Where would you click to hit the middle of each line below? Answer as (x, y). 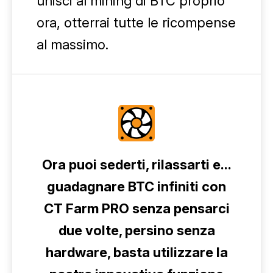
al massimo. (73, 44)
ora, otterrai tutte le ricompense (136, 23)
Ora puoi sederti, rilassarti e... (136, 165)
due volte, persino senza (136, 230)
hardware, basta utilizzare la (136, 252)
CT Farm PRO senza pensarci (136, 208)
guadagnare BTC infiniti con (136, 186)
